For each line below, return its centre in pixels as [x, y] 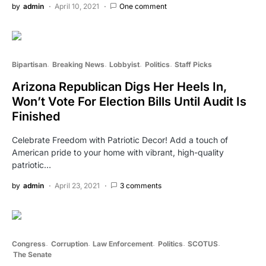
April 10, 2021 [77, 6]
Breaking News [78, 64]
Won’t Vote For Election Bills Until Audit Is [129, 101]
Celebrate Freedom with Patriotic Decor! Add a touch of [120, 140]
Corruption [69, 243]
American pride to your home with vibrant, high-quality [118, 152]
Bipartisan [29, 64]
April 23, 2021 [77, 185]
